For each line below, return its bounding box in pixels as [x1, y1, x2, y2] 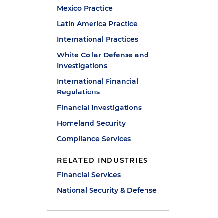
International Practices [57, 35, 139, 44]
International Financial [57, 77, 139, 86]
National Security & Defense [57, 186, 157, 195]
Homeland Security [57, 119, 126, 127]
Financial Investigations [57, 103, 142, 112]
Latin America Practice [57, 19, 138, 28]
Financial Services [57, 170, 121, 179]
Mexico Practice [57, 4, 113, 13]
